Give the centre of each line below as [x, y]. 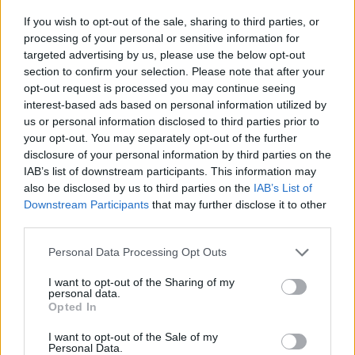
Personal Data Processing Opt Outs [137, 252]
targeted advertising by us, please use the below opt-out [164, 54]
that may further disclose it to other [238, 204]
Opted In [73, 306]
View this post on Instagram [97, 291]
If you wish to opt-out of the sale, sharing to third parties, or [172, 21]
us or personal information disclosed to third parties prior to [172, 121]
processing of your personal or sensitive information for [162, 38]
